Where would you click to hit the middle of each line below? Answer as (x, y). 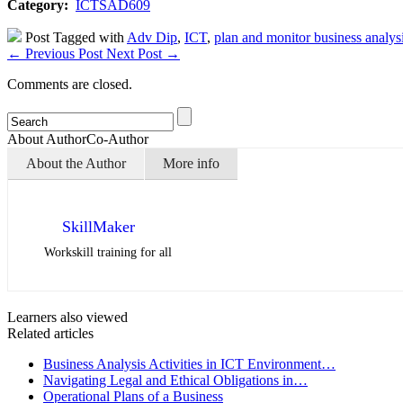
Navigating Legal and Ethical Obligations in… (175, 380)
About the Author (76, 163)
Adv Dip (152, 37)
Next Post (136, 54)
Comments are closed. (70, 84)
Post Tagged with (74, 37)
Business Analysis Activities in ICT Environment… (189, 364)
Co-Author (117, 139)
